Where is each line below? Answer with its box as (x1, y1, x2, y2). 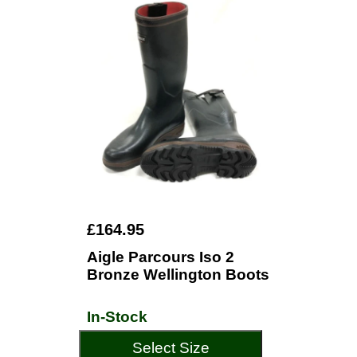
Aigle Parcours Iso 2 (87, 249, 234, 265)
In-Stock (87, 308, 147, 325)
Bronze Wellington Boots (87, 266, 269, 283)
